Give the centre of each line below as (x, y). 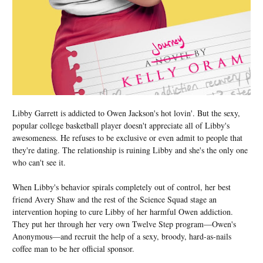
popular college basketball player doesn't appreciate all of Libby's (121, 126)
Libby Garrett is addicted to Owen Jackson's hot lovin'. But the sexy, (126, 113)
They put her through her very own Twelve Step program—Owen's (124, 224)
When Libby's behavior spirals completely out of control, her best (122, 187)
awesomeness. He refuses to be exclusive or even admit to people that (127, 138)
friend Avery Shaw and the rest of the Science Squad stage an (114, 200)
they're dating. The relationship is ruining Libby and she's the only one (130, 150)
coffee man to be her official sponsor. (73, 249)
